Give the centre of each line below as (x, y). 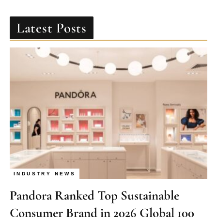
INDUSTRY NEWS (45, 174)
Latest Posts (52, 28)
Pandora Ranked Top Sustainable (94, 196)
